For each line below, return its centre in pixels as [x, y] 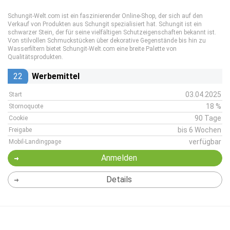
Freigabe [20, 130]
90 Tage [208, 118]
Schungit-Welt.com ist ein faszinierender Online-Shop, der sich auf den [105, 16]
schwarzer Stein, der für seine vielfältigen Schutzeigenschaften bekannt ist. [112, 32]
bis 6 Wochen [199, 130]
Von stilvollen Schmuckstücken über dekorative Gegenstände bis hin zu [107, 41]
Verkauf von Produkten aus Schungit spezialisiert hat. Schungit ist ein [105, 24]
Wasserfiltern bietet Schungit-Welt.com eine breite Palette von [92, 49]
